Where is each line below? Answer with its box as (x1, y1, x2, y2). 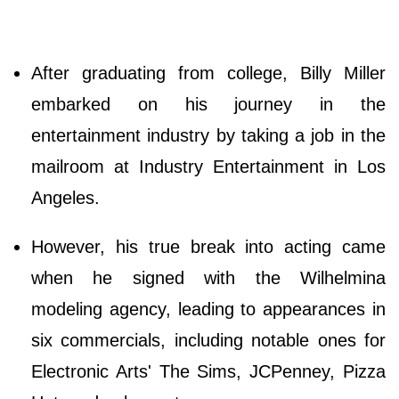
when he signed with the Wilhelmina (31, 267, 386, 288)
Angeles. (31, 187, 105, 208)
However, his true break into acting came (31, 236, 386, 256)
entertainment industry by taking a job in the (31, 125, 386, 145)
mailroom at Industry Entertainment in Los (31, 156, 386, 176)
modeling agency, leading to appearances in (31, 298, 386, 319)
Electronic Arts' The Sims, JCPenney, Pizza (31, 361, 386, 381)
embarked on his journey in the (31, 94, 386, 114)
